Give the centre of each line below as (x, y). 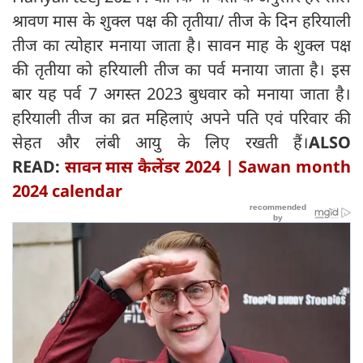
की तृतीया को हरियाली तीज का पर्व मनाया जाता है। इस (181, 69)
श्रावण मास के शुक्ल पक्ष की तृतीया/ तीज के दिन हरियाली (181, 20)
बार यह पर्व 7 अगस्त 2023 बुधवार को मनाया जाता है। (181, 93)
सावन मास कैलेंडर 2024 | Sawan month (208, 166)
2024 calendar (67, 190)
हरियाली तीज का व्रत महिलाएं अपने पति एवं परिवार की (181, 117)
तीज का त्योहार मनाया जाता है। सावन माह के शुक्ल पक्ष (181, 45)
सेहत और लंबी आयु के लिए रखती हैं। (160, 142)
